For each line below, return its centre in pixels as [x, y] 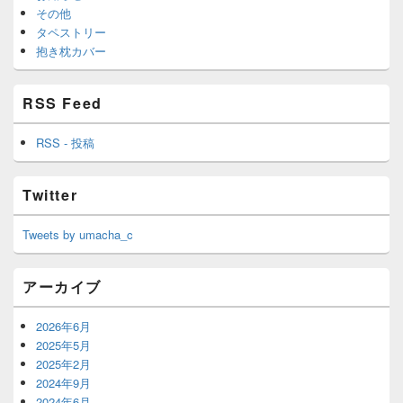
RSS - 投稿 [65, 142]
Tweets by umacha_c [78, 234]
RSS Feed [63, 103]
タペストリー [71, 31]
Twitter [50, 194]
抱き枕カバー [71, 50]
